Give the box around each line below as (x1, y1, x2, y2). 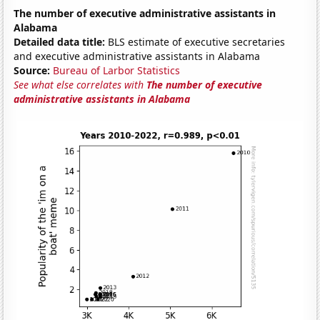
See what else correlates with (14, 77, 147, 91)
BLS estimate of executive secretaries (105, 34, 286, 49)
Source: (14, 63, 51, 77)
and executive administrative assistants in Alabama (14, 49, 261, 63)
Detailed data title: (14, 34, 106, 49)
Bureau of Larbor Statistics (53, 63, 181, 77)
